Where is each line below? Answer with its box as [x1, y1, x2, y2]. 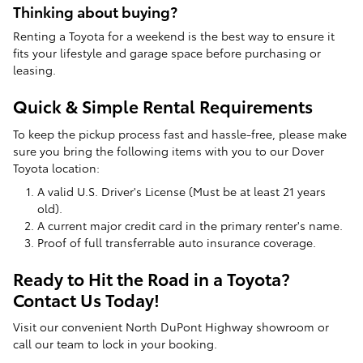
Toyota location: [13, 159, 100, 176]
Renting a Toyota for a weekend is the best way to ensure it [13, 28, 335, 45]
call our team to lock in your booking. [13, 335, 217, 352]
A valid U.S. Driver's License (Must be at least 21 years [37, 182, 326, 199]
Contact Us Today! [13, 287, 160, 311]
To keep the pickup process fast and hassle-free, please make [13, 125, 347, 142]
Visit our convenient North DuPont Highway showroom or [13, 318, 329, 335]
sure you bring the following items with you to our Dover [13, 142, 324, 159]
